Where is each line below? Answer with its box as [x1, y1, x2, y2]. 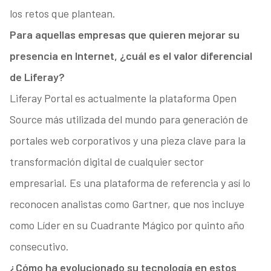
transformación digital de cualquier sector [9, 155, 204, 169]
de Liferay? [9, 70, 65, 84]
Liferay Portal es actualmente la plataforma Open [9, 91, 237, 105]
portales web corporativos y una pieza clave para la [9, 134, 246, 148]
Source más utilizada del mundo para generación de [9, 113, 248, 126]
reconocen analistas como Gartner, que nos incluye [9, 197, 244, 211]
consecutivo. [9, 240, 69, 253]
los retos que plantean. [9, 7, 116, 21]
